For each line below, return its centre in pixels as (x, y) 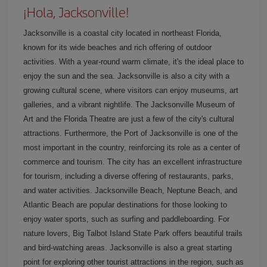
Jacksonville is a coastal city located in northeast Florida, (122, 33)
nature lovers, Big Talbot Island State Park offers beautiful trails (133, 233)
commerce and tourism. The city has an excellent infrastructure (133, 162)
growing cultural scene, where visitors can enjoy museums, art (131, 90)
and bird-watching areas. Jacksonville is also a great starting (128, 248)
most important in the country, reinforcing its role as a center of (132, 148)
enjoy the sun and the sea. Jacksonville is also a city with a (126, 76)
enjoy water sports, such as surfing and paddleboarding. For (126, 219)
